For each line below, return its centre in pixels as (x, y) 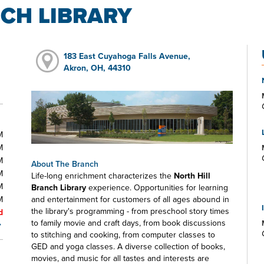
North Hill (192, 176)
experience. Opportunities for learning (157, 188)
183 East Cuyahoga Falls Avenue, (127, 56)
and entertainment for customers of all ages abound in (130, 199)
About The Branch (65, 164)
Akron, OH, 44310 (97, 68)
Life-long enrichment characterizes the (103, 176)
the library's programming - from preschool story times (130, 211)
